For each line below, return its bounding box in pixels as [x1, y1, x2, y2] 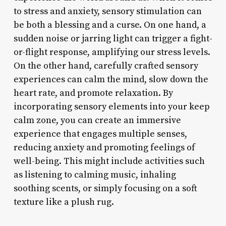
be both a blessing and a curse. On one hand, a [13, 19, 206, 31]
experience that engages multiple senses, [13, 128, 187, 140]
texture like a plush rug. [13, 196, 114, 208]
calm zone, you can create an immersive [13, 114, 181, 126]
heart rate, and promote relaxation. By [13, 87, 173, 99]
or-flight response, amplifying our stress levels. [13, 46, 210, 58]
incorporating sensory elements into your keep [13, 100, 210, 112]
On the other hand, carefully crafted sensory [13, 60, 198, 72]
